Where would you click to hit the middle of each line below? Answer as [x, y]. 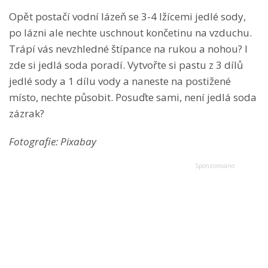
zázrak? [27, 114]
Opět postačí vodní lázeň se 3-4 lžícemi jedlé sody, [127, 17]
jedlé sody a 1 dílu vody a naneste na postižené [120, 81]
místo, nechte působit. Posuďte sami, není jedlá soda [133, 98]
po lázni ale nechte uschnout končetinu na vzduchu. [130, 33]
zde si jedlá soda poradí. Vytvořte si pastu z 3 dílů [126, 65]
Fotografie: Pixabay [53, 142]
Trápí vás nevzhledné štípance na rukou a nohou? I [128, 49]
